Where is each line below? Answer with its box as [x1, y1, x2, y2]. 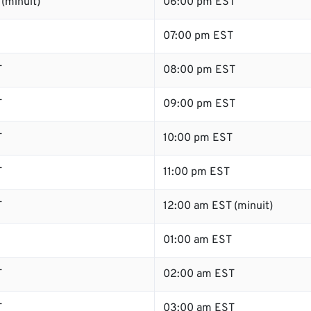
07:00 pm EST [163, 29, 233, 43]
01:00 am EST [163, 233, 232, 247]
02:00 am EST [163, 267, 235, 281]
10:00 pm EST [163, 131, 233, 145]
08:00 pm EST [163, 63, 235, 77]
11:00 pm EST [163, 165, 230, 179]
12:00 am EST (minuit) [163, 199, 273, 213]
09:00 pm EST [163, 97, 235, 111]
